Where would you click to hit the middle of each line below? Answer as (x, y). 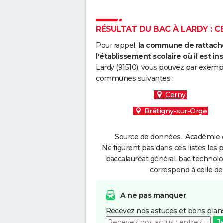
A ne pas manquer (153, 195)
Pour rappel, (117, 45)
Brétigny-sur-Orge (175, 111)
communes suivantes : (134, 78)
